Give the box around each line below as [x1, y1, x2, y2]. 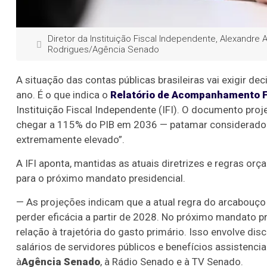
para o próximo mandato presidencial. [16, 172, 185, 185]
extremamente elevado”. [16, 133, 125, 146]
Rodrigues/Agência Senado [48, 44, 159, 55]
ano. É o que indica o [16, 89, 108, 101]
